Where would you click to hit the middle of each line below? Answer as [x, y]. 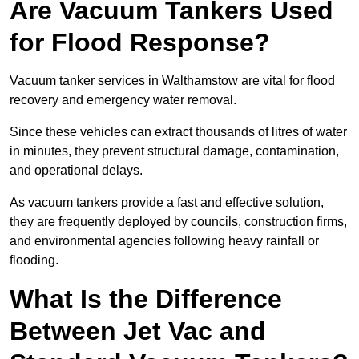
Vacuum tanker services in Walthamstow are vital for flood [172, 81]
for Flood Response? [140, 43]
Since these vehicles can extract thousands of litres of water [178, 132]
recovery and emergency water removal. [123, 100]
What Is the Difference [146, 299]
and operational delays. [76, 171]
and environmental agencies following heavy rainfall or [164, 241]
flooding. [34, 260]
